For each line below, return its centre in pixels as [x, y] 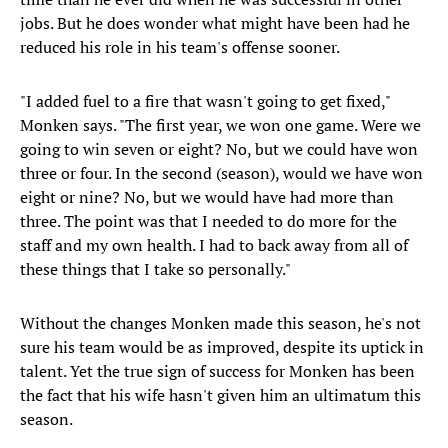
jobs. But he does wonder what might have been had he [215, 23]
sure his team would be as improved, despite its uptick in [222, 347]
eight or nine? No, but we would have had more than [207, 197]
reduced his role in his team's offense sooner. [180, 47]
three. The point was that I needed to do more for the [208, 221]
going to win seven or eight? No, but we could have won [219, 149]
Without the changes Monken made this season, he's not [220, 323]
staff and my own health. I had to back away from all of [214, 245]
